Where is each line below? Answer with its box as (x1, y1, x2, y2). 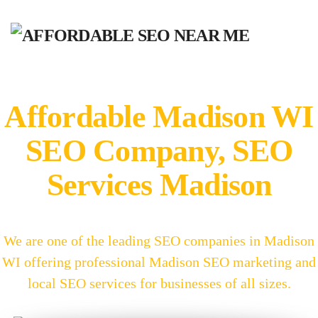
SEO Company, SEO (26, 133, 292, 168)
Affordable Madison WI (4, 99, 314, 133)
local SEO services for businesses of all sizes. (27, 275, 291, 291)
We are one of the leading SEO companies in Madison (4, 233, 314, 248)
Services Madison (46, 168, 272, 202)
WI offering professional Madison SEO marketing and (2, 254, 316, 270)
